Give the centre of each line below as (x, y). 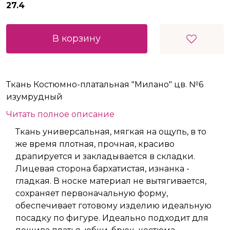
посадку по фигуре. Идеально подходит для (112, 218)
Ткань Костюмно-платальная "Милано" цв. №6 (105, 85)
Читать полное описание (60, 114)
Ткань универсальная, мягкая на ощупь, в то (111, 132)
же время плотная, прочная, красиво (95, 144)
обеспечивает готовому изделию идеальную (113, 206)
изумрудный (34, 97)
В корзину (77, 39)
